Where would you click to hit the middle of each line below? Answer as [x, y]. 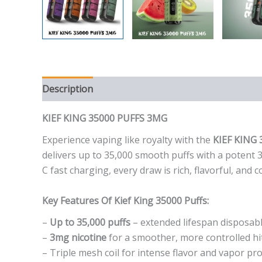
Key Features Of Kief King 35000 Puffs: [125, 200]
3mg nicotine [78, 237]
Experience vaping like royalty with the [127, 139]
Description [68, 89]
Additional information [154, 89]
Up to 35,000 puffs [90, 222]
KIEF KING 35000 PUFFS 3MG [105, 118]
